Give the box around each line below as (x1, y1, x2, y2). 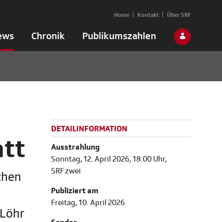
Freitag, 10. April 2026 (51, 198, 125, 208)
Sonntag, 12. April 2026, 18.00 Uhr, (51, 154, 167, 165)
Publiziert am (51, 186, 98, 196)
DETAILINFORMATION (51, 124, 127, 134)
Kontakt (137, 11, 159, 19)
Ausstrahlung (51, 142, 100, 153)
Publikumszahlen (82, 30, 156, 42)
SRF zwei (51, 166, 81, 176)
